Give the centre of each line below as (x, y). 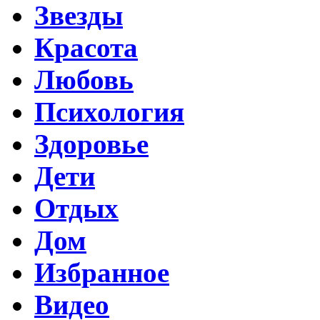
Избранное (102, 272)
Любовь (84, 79)
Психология (109, 111)
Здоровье (91, 144)
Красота (86, 47)
